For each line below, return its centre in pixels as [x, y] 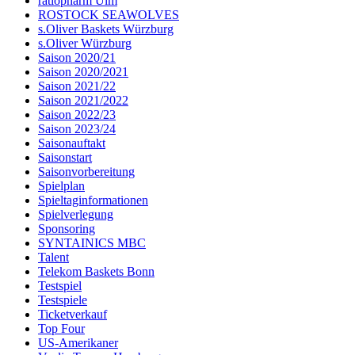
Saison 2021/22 [77, 86]
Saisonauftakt [72, 143]
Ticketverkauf [73, 315]
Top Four [61, 329]
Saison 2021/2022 [83, 101]
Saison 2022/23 [77, 115]
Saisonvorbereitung [86, 172]
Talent [53, 258]
